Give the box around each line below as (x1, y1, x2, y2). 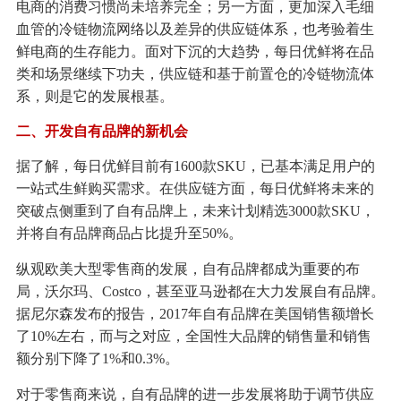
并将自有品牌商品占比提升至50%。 (15, 226, 243, 242)
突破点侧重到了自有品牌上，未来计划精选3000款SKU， (15, 203, 375, 219)
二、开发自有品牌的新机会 (15, 124, 188, 140)
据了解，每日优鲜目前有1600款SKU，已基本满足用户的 (15, 158, 375, 175)
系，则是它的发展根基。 (15, 89, 174, 105)
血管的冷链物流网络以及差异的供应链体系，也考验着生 (15, 21, 374, 38)
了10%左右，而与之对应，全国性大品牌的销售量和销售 (15, 328, 371, 345)
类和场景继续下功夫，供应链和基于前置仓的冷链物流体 (15, 66, 374, 82)
